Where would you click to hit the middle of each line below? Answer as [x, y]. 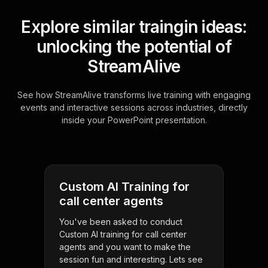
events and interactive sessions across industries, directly [134, 108]
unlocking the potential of [134, 47]
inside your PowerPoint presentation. [134, 120]
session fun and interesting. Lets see [131, 260]
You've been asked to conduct [121, 222]
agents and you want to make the [125, 247]
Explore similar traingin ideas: [134, 27]
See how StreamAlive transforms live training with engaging [134, 95]
